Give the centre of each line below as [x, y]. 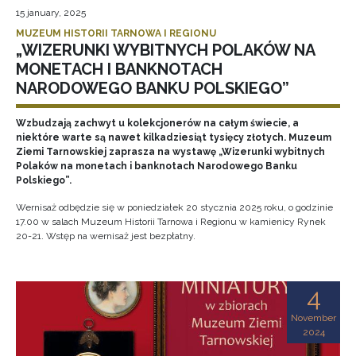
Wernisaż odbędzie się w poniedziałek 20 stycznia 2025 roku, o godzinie [174, 207]
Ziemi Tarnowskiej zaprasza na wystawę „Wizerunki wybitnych [170, 152]
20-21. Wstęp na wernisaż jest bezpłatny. [106, 236]
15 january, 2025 [51, 13]
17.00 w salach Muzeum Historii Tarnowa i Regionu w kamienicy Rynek [171, 222]
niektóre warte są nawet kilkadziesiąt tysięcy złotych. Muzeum [174, 137]
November [313, 318]
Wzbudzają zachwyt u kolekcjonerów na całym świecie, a [157, 123]
